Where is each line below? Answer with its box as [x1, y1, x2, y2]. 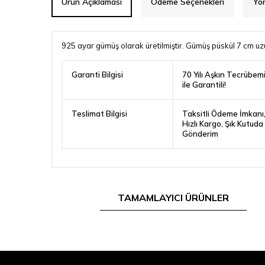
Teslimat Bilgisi [72, 109, 127, 118]
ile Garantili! [182, 80, 227, 89]
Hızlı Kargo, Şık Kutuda [182, 119, 264, 128]
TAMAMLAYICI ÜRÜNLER [118, 192, 229, 203]
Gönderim [182, 129, 219, 138]
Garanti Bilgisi [72, 70, 123, 79]
